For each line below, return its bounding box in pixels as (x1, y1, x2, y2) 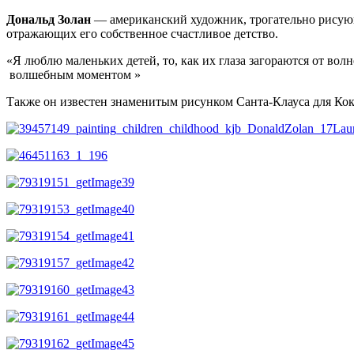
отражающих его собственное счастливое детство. (6, 26, 278, 40)
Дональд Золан (6, 12, 91, 26)
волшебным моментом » (6, 67, 141, 81)
